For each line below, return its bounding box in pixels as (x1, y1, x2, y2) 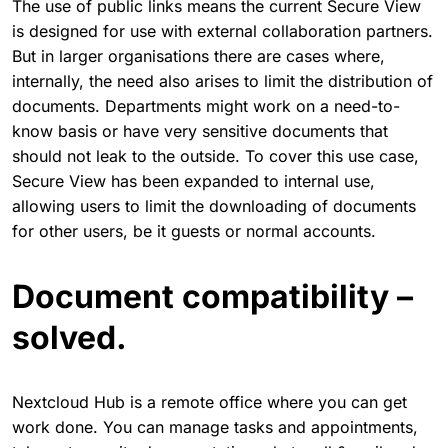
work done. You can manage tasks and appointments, (12, 416, 418, 437)
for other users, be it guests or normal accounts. (12, 220, 376, 241)
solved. (12, 317, 127, 357)
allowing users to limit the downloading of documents (12, 195, 416, 216)
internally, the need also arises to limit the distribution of (12, 70, 433, 91)
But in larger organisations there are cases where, (12, 45, 385, 66)
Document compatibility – (12, 276, 413, 316)
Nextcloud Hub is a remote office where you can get (12, 391, 407, 412)
